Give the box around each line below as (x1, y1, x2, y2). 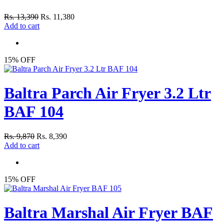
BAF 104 (4, 102, 63, 121)
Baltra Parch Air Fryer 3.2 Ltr (4, 84, 211, 102)
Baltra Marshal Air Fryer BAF (4, 203, 213, 222)
